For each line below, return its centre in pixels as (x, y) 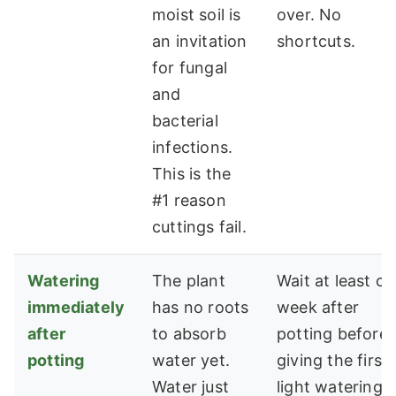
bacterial (185, 121)
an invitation (200, 42)
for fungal (190, 68)
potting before (332, 334)
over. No (309, 15)
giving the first (333, 361)
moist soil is (197, 15)
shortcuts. (316, 42)
